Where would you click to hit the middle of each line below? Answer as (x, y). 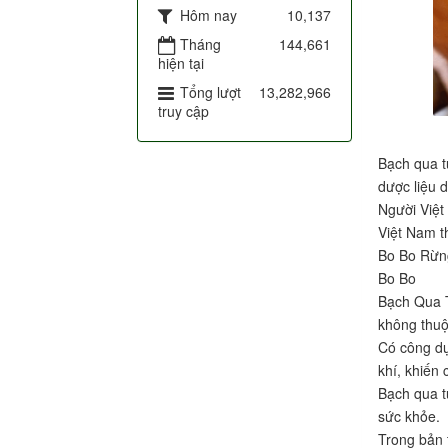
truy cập (183, 111)
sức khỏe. (411, 415)
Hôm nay (208, 15)
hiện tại (181, 63)
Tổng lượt (210, 92)
